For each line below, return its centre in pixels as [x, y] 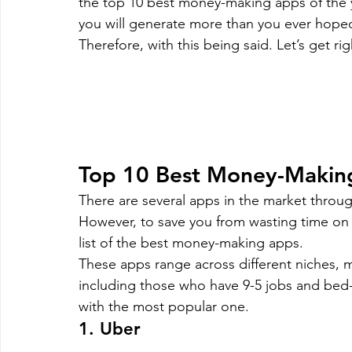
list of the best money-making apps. [191, 242]
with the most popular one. [164, 306]
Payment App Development [212, 66]
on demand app [71, 66]
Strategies [201, 129]
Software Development [88, 129]
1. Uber [110, 328]
